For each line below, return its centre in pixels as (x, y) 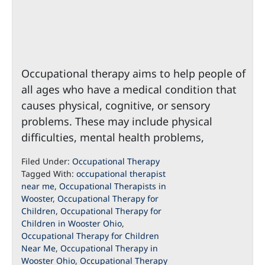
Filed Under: (47, 161)
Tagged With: (49, 174)
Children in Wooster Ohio (72, 223)
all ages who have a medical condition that (129, 89)
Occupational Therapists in (113, 186)
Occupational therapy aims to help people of (133, 73)
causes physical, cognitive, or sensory (116, 105)
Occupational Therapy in (109, 248)
